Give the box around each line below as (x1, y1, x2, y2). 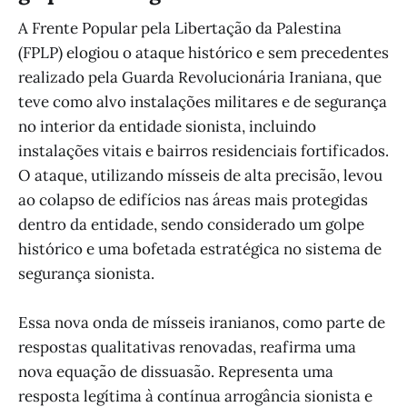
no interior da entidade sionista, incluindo (18, 116, 316, 136)
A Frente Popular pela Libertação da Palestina (18, 18, 342, 38)
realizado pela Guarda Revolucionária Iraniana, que (18, 67, 382, 87)
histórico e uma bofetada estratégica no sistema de (18, 239, 382, 259)
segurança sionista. (18, 263, 154, 283)
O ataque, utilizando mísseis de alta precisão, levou (18, 165, 382, 185)
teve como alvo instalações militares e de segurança (18, 92, 387, 112)
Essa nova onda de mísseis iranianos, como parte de (18, 313, 385, 333)
